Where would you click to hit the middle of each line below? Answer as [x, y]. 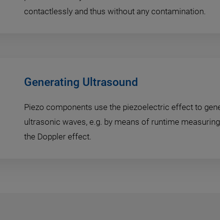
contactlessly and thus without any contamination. [115, 11]
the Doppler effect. [58, 136]
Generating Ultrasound [81, 82]
